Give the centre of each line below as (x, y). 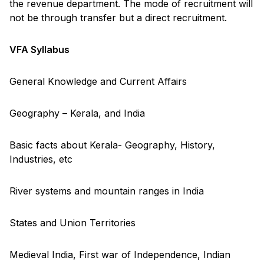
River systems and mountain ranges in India (107, 191)
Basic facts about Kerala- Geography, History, (112, 145)
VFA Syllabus (39, 49)
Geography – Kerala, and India (77, 113)
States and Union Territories (72, 222)
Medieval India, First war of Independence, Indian (120, 254)
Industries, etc (41, 159)
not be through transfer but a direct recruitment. (118, 17)
